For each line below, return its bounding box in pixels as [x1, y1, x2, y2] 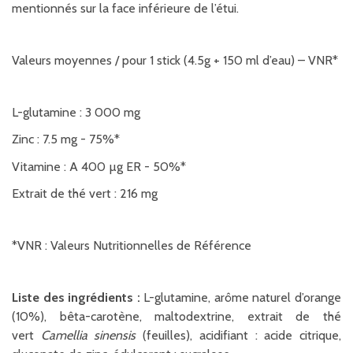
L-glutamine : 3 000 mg [12, 104, 140, 120]
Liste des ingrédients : [12, 290, 140, 306]
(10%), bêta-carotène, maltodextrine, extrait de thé [12, 309, 341, 325]
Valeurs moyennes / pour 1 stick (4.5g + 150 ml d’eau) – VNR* [12, 52, 338, 68]
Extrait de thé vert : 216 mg [12, 186, 158, 202]
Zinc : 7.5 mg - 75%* [12, 132, 120, 147]
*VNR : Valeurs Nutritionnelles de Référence [12, 238, 251, 254]
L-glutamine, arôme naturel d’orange [139, 290, 342, 306]
